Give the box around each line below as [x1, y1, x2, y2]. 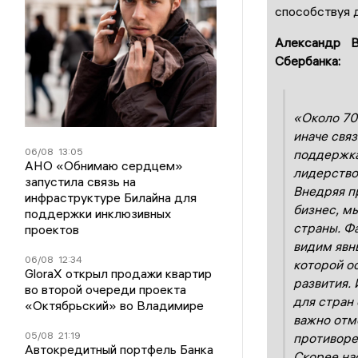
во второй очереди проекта [25, 281, 187, 297]
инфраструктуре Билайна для [25, 189, 197, 205]
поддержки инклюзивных [25, 205, 172, 221]
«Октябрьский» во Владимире [25, 297, 205, 313]
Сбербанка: [274, 52, 340, 69]
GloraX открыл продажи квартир [25, 265, 213, 281]
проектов [25, 221, 80, 237]
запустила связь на [25, 173, 137, 189]
